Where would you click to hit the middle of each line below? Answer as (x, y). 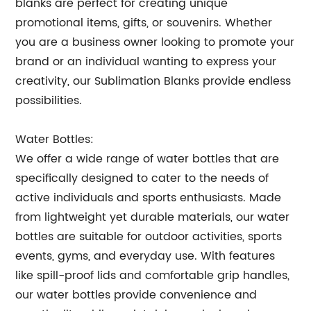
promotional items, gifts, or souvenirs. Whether (144, 23)
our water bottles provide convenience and (136, 295)
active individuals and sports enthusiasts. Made (149, 198)
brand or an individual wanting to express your (146, 62)
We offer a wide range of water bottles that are (148, 159)
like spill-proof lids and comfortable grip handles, (153, 276)
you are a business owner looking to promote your (155, 42)
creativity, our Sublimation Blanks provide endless (153, 81)
